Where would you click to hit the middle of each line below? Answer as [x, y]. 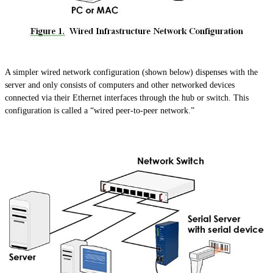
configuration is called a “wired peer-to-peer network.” [100, 111]
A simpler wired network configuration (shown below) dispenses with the [131, 72]
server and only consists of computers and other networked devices [120, 85]
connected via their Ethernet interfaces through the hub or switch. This [127, 98]
